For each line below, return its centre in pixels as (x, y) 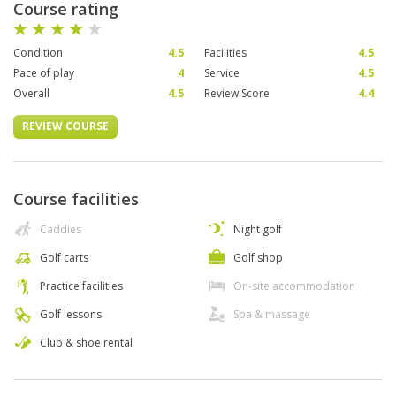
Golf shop (258, 258)
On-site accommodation (294, 286)
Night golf (258, 230)
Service (221, 73)
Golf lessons (71, 315)
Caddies (61, 230)
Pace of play (44, 73)
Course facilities (76, 199)
